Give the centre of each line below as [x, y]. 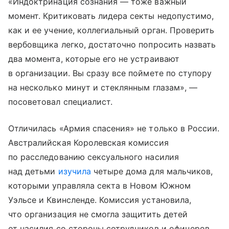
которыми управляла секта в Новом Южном [99, 185]
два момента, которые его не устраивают [94, 59]
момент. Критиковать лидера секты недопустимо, [111, 16]
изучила [74, 171]
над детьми [33, 171]
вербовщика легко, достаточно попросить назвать [112, 44]
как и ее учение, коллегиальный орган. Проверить [111, 30]
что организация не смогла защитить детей [98, 214]
